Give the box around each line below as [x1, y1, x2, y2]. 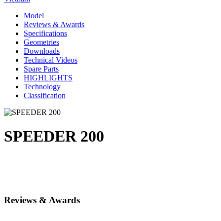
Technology [24, 82, 61, 91]
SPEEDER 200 [4, 127, 104, 145]
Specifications [24, 29, 67, 37]
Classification [24, 91, 66, 100]
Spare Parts [24, 64, 59, 73]
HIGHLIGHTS [24, 73, 73, 82]
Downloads [24, 46, 60, 55]
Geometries [24, 37, 59, 46]
